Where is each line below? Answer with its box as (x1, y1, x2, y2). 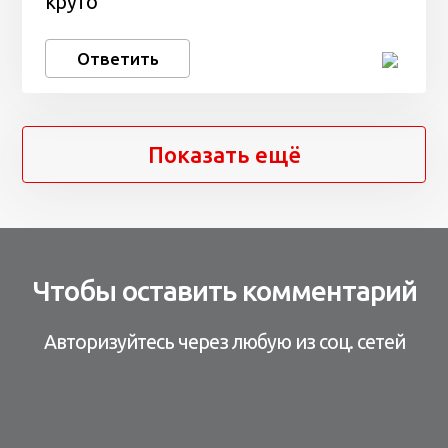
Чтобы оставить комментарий (31, 274, 417, 306)
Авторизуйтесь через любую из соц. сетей (43, 331, 405, 354)
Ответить (76, 48, 159, 68)
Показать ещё (147, 141, 301, 167)
